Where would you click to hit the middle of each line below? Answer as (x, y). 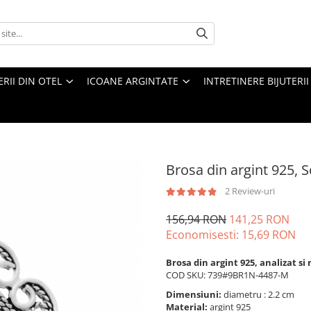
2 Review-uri (250, 191)
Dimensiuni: (195, 294)
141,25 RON (259, 219)
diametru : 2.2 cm (260, 294)
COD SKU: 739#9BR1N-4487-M (227, 275)
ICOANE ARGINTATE (133, 81)
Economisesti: (204, 234)
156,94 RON (196, 219)
